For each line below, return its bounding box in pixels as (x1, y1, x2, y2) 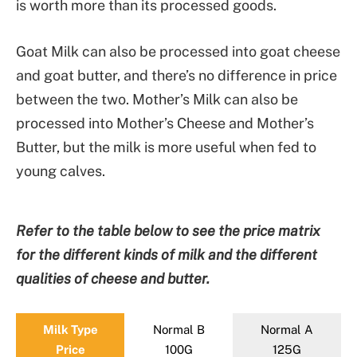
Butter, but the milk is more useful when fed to (16, 139, 316, 156)
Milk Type (42, 322, 98, 336)
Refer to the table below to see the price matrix (16, 222, 320, 240)
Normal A (261, 322, 313, 336)
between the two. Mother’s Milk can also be (16, 91, 298, 108)
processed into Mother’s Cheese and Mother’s (16, 115, 314, 132)
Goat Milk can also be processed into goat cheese (16, 43, 340, 61)
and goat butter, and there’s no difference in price (16, 67, 337, 84)
